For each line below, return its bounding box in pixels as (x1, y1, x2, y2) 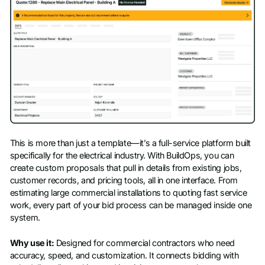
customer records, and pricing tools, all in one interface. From (9, 174, 238, 186)
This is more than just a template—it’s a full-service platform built (9, 137, 251, 148)
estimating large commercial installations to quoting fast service (9, 187, 247, 198)
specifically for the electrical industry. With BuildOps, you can (9, 150, 234, 161)
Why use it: (9, 238, 54, 249)
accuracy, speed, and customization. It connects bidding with (9, 250, 239, 261)
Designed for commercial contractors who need (54, 238, 235, 249)
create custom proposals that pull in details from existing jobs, (9, 162, 242, 173)
